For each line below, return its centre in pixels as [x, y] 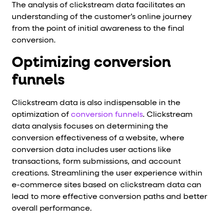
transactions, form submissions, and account [96, 162]
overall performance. [52, 208]
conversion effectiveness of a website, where [98, 138]
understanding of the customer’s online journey [102, 17]
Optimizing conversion [91, 63]
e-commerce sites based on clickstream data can [107, 185]
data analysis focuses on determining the [90, 126]
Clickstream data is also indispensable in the [96, 103]
